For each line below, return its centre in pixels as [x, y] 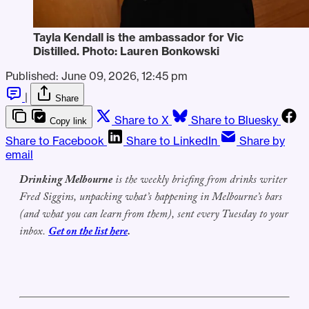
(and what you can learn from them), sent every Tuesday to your [154, 216]
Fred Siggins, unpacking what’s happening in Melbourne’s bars [151, 199]
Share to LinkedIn [172, 141]
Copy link [68, 121]
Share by [262, 141]
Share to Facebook [55, 141]
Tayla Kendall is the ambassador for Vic [138, 38]
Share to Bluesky [235, 120]
